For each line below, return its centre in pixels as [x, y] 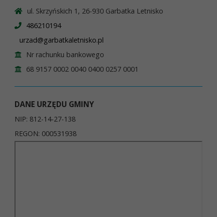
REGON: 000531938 [46, 134]
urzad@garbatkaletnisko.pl [62, 40]
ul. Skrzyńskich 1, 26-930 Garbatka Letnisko [95, 11]
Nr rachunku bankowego [65, 55]
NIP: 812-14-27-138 [45, 119]
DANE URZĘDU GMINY [54, 104]
